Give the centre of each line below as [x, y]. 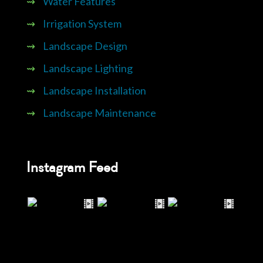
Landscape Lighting [88, 68]
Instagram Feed [72, 167]
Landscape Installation [95, 90]
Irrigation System [82, 23]
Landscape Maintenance [100, 112]
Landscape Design [85, 45]
